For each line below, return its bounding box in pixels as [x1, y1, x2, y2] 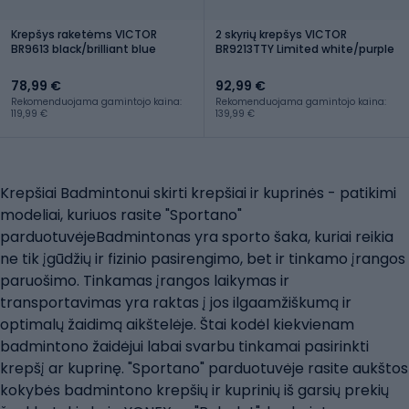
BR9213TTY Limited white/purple [215, 40, 394, 57]
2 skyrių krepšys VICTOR [215, 26, 347, 42]
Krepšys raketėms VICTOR [11, 26, 157, 42]
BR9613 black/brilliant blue [11, 40, 156, 57]
